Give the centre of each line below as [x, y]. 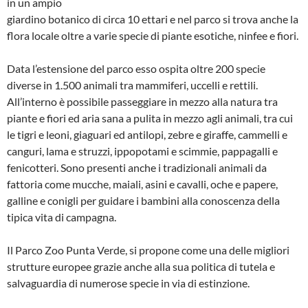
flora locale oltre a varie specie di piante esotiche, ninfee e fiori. [153, 35]
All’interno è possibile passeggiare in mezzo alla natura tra [142, 101]
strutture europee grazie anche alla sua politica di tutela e [141, 266]
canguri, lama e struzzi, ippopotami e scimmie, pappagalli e [142, 151]
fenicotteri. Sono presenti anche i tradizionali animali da [137, 167]
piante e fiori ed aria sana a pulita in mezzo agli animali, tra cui [150, 118]
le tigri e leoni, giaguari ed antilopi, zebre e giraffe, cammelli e [147, 134]
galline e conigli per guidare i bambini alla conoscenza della [143, 200]
